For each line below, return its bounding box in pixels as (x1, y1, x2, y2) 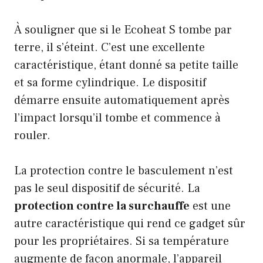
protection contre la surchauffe (14, 198, 190, 214)
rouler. (14, 127, 50, 143)
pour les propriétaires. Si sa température (14, 233, 229, 249)
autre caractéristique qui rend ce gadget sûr (14, 215, 245, 231)
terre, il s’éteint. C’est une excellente (14, 39, 205, 55)
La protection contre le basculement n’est (14, 163, 233, 178)
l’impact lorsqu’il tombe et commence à (14, 110, 221, 126)
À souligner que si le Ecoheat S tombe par (14, 22, 232, 38)
